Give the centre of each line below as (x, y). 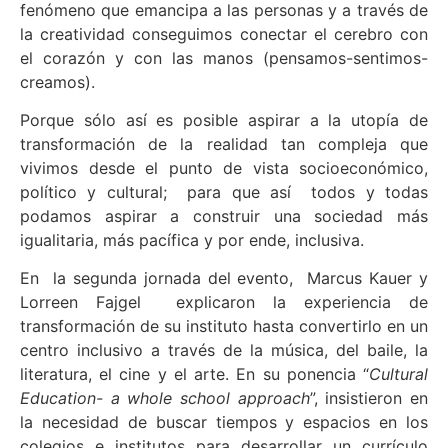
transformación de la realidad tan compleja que (224, 143)
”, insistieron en (369, 398)
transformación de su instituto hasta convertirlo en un (224, 326)
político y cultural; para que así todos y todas (224, 191)
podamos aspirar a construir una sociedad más (224, 215)
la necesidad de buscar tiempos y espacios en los (224, 422)
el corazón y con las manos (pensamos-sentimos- (224, 57)
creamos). (57, 81)
